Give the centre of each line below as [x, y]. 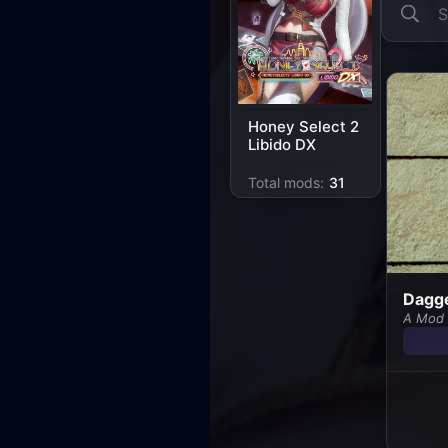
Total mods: [286, 183]
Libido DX [282, 144]
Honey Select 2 [303, 126]
